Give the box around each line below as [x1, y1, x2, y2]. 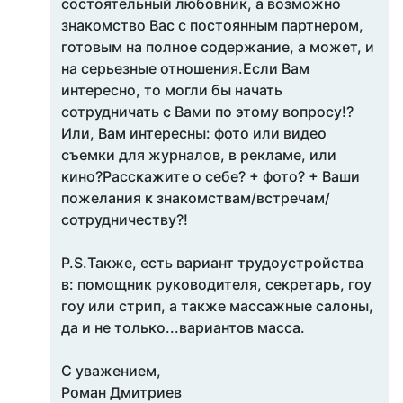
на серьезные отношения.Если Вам [61, 59, 309, 77]
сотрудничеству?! [61, 210, 188, 228]
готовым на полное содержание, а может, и [61, 38, 374, 56]
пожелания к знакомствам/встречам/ [61, 189, 330, 207]
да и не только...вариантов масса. [61, 318, 305, 336]
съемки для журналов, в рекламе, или [61, 146, 336, 164]
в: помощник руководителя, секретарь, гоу [61, 275, 372, 293]
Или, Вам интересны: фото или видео [61, 124, 327, 142]
